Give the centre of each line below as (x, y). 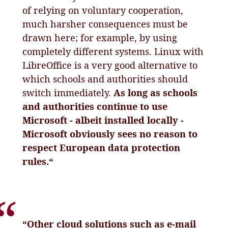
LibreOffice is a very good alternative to (110, 65)
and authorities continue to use (95, 106)
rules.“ (38, 161)
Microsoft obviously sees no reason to (110, 134)
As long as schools (156, 92)
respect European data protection (102, 147)
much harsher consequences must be (105, 24)
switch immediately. (68, 92)
